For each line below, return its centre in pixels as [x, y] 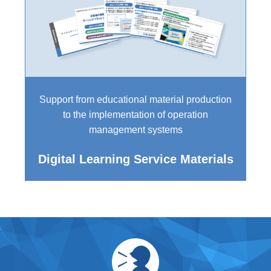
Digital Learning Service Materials [135, 159]
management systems [135, 129]
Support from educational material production [135, 99]
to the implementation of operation [135, 114]
